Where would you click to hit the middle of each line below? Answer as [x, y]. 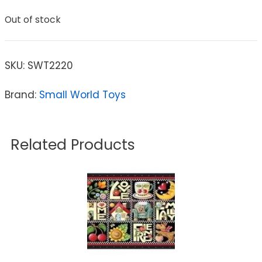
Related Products [73, 144]
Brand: [22, 94]
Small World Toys [82, 94]
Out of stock [33, 20]
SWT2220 [50, 65]
